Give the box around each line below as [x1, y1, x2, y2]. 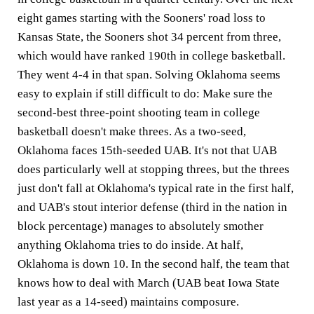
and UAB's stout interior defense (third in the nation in [18, 200, 287, 214]
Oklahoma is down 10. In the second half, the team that [18, 257, 289, 271]
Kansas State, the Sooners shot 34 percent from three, [18, 29, 281, 43]
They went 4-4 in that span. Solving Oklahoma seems [18, 67, 280, 81]
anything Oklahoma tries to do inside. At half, [18, 238, 243, 252]
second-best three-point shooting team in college [18, 105, 260, 119]
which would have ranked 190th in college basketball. [18, 48, 285, 62]
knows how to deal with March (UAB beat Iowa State [18, 275, 280, 289]
